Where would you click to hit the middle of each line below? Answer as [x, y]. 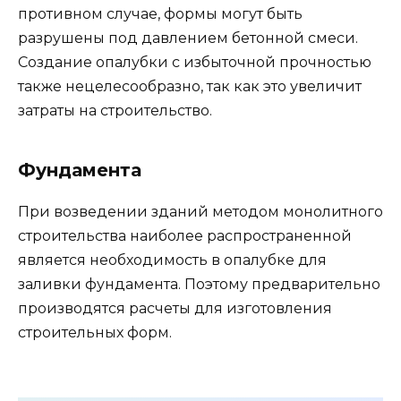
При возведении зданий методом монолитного [200, 211]
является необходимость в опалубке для [172, 260]
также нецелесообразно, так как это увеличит [190, 86]
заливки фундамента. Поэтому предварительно [199, 284]
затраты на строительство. [115, 110]
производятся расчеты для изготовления [175, 308]
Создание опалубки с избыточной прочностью [195, 62]
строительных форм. [95, 332]
